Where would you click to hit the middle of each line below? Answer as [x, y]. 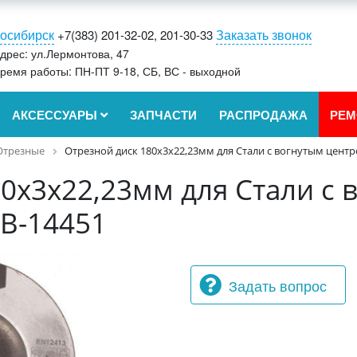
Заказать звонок [263, 35]
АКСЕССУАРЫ [56, 115]
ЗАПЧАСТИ [163, 115]
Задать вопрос [278, 285]
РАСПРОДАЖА [263, 115]
